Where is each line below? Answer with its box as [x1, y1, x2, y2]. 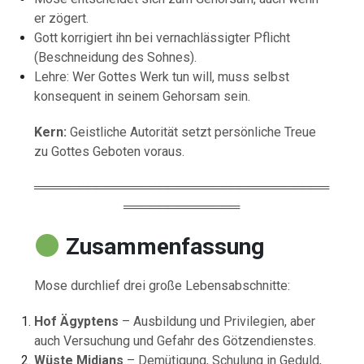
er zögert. [34, 10, 89, 26]
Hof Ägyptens [34, 313, 119, 329]
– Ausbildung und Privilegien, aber [119, 313, 316, 329]
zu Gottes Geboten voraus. [34, 143, 185, 159]
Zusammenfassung [59, 232, 264, 260]
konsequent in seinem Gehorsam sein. [34, 88, 251, 104]
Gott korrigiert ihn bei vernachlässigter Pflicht [34, 29, 291, 45]
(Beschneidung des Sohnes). [34, 49, 197, 65]
